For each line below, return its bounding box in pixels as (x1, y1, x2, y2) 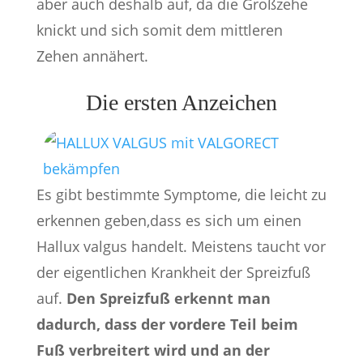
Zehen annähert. (36, 46, 148, 66)
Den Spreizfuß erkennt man (66, 288, 271, 308)
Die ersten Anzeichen (85, 90, 277, 115)
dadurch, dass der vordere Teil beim (36, 314, 298, 334)
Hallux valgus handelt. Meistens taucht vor (36, 237, 326, 256)
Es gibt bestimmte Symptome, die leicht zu (36, 185, 327, 204)
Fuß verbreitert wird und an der (36, 340, 270, 360)
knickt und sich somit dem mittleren (36, 20, 283, 40)
